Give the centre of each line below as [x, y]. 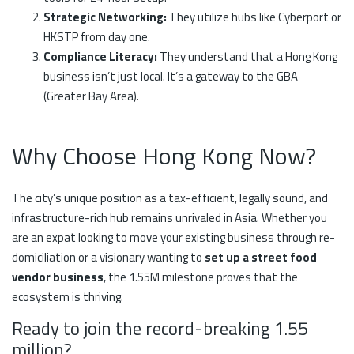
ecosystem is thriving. [68, 296]
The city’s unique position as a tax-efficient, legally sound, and [170, 198]
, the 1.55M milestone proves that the [201, 277]
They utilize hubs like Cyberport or [254, 17]
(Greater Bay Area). [91, 96]
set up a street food [261, 257]
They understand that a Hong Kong [249, 57]
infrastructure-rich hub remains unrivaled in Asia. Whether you [169, 217]
